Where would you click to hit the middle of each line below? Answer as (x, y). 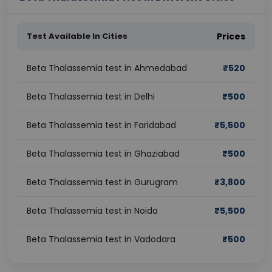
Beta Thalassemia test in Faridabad (101, 125)
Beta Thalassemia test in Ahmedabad (107, 68)
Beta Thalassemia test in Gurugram (102, 182)
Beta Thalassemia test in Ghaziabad (103, 154)
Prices (231, 36)
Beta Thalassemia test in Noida (92, 211)
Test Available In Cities (77, 36)
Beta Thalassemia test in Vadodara (101, 239)
